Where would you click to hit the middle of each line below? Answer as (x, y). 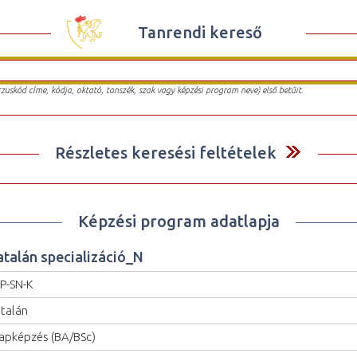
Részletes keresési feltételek (166, 152)
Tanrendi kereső (200, 32)
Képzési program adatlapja (178, 221)
